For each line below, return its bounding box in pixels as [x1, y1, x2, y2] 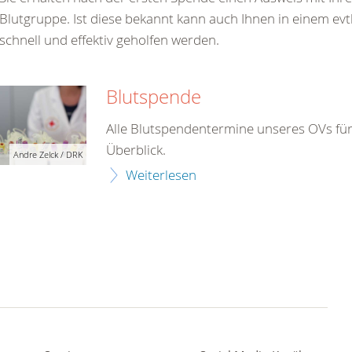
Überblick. [105, 140, 166, 159]
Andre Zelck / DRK [13, 148, 82, 160]
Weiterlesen [125, 165, 196, 184]
